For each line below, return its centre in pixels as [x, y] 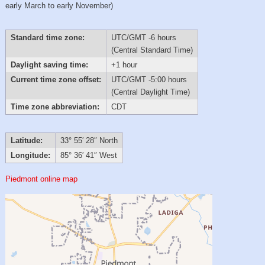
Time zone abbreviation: [55, 106]
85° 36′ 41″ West [88, 156]
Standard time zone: [47, 37]
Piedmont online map [42, 179]
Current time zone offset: [56, 79]
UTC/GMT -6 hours [143, 37]
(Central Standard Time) [152, 50]
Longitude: [30, 156]
